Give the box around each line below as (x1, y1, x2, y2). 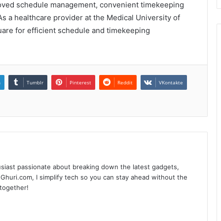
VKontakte (159, 79, 183, 86)
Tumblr (27, 79, 43, 86)
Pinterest (70, 79, 91, 86)
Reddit (117, 79, 133, 86)
